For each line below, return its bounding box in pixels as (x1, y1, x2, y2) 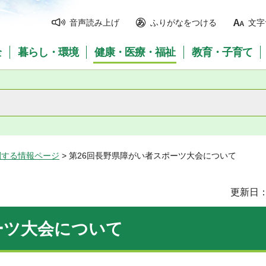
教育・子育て (192, 46, 253, 58)
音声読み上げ (69, 18, 119, 27)
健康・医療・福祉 (94, 46, 176, 58)
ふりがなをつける (150, 18, 217, 27)
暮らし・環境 (17, 46, 78, 58)
